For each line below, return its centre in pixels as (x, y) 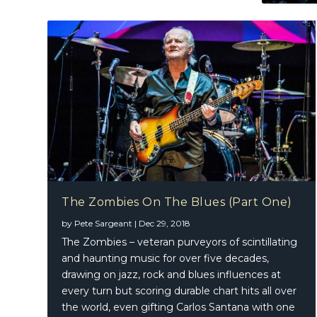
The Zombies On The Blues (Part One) (177, 202)
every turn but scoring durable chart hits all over (179, 291)
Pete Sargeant (104, 224)
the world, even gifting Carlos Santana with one (179, 307)
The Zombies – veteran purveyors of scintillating (180, 242)
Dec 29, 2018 (165, 224)
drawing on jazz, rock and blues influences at (172, 275)
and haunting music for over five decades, (166, 259)
